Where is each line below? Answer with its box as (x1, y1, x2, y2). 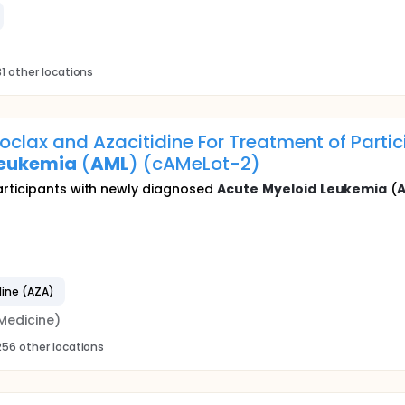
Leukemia (319, 180, 388, 198)
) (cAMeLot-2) (128, 151, 260, 176)
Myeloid (261, 180, 316, 198)
